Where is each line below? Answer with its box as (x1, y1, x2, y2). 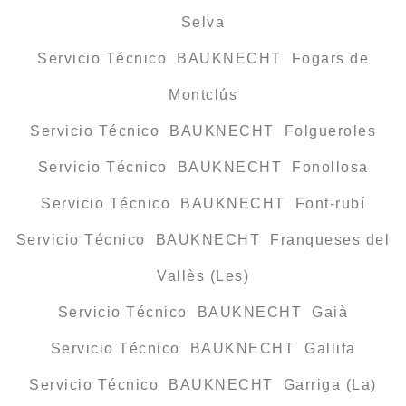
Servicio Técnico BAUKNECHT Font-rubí (41, 195, 365, 211)
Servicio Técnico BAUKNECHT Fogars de (37, 50, 369, 66)
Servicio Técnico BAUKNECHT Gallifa (50, 340, 356, 356)
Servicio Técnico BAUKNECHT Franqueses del (15, 231, 391, 247)
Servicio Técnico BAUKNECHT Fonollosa (37, 159, 369, 175)
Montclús (169, 86, 237, 102)
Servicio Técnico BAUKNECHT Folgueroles (30, 122, 376, 139)
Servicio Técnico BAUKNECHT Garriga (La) (29, 376, 377, 392)
